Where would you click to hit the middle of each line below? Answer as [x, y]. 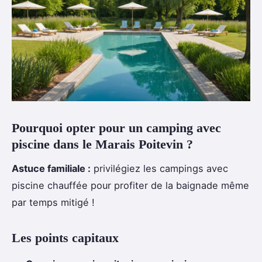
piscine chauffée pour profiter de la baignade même [130, 185]
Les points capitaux [65, 237]
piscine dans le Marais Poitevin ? [102, 144]
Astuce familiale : [51, 168]
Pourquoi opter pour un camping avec [116, 127]
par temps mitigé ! [53, 202]
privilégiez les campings [149, 168]
